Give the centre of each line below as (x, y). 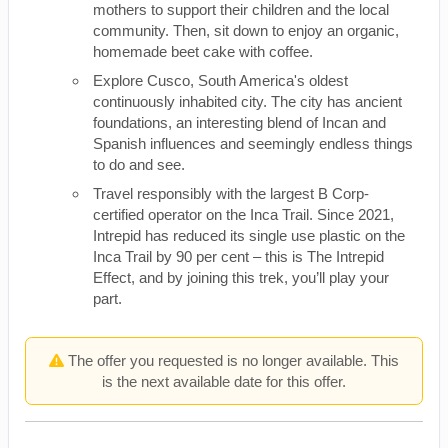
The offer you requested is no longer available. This (231, 360)
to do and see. (139, 164)
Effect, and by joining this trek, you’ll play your (241, 277)
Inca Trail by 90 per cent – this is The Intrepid (238, 256)
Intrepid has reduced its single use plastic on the (249, 235)
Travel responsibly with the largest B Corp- (231, 193)
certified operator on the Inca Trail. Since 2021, (243, 214)
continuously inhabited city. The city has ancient (247, 101)
